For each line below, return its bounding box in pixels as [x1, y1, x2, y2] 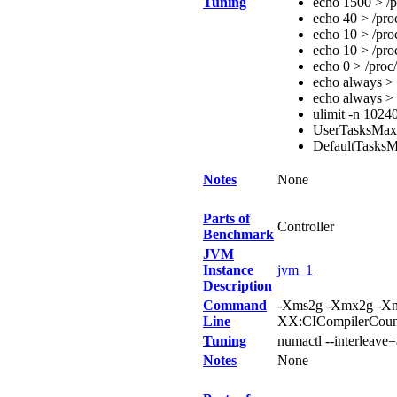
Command [203, 298, 267, 313]
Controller [277, 219, 334, 234]
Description [203, 278, 272, 293]
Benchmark [203, 227, 274, 242]
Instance [203, 262, 253, 277]
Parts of [203, 211, 250, 226]
